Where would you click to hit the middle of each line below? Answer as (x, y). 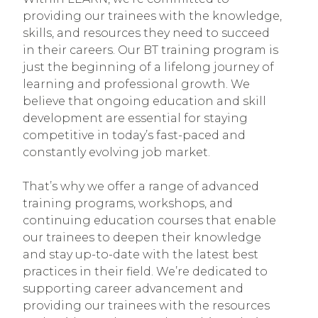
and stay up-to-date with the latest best (141, 254)
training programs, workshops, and (128, 203)
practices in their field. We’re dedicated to (145, 271)
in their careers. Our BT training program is (150, 50)
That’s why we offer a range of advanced (141, 186)
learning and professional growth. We (136, 84)
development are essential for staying (135, 118)
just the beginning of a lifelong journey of (148, 67)
